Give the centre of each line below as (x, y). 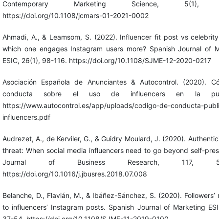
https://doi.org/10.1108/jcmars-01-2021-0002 (75, 15)
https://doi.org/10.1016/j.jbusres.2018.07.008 (75, 174)
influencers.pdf (26, 117)
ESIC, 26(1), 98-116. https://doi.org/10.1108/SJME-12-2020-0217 (107, 60)
